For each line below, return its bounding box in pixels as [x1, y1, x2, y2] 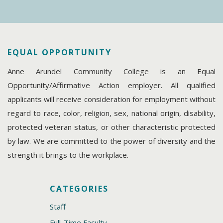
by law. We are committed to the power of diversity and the [7, 135, 216, 146]
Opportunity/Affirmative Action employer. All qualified [7, 80, 216, 90]
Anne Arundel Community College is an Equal [7, 66, 216, 76]
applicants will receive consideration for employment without [7, 94, 216, 104]
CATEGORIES [50, 183, 109, 195]
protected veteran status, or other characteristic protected [7, 121, 216, 132]
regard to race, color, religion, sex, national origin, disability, [7, 108, 216, 118]
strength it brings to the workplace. [7, 149, 128, 160]
